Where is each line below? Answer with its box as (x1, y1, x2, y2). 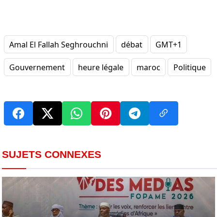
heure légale (78, 62, 124, 73)
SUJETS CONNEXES (2, 149, 101, 160)
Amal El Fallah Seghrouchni (9, 39, 108, 50)
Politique (173, 62, 206, 73)
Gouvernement (9, 62, 65, 73)
